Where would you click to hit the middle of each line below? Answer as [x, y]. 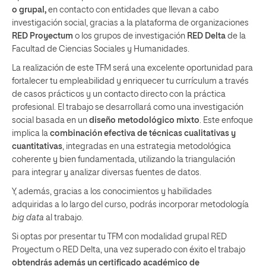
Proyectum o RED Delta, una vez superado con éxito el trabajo [129, 250]
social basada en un [50, 121]
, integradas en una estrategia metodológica [147, 147]
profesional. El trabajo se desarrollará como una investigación [128, 107]
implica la [31, 134]
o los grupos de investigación [130, 36]
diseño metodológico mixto [144, 121]
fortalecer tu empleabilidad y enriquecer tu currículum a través [130, 81]
